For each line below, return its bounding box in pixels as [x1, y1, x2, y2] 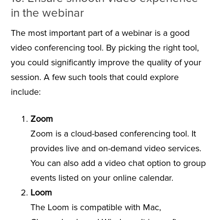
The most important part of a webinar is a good [10, 27, 190, 39]
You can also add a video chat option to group [30, 158, 206, 169]
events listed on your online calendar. [30, 172, 173, 184]
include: [10, 86, 41, 98]
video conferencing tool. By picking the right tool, [10, 42, 199, 54]
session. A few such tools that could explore [10, 72, 179, 83]
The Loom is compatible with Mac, [30, 202, 161, 213]
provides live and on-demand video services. [30, 143, 201, 154]
